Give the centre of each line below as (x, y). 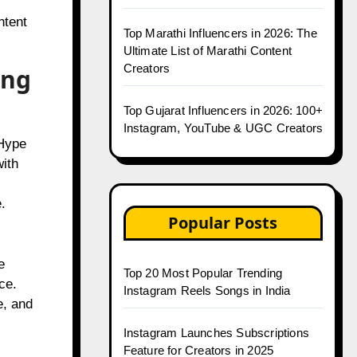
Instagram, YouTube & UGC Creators (223, 128)
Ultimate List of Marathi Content (207, 51)
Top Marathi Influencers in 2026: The (220, 33)
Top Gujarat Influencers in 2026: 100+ (223, 110)
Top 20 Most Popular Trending (203, 273)
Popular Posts (223, 223)
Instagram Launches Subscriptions (216, 333)
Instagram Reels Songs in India (207, 290)
